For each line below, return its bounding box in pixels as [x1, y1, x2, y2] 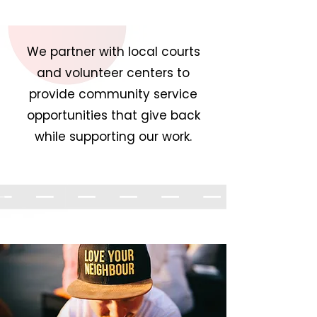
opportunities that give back [26, 107, 200, 124]
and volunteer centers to [37, 64, 190, 81]
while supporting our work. [35, 128, 192, 145]
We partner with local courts [26, 43, 200, 60]
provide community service [29, 86, 197, 103]
